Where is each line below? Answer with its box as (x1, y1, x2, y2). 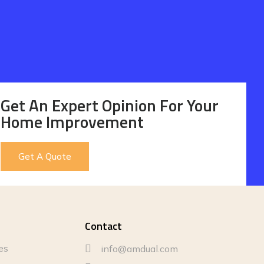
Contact (84, 217, 122, 234)
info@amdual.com (101, 242, 179, 255)
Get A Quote (18, 150, 71, 162)
